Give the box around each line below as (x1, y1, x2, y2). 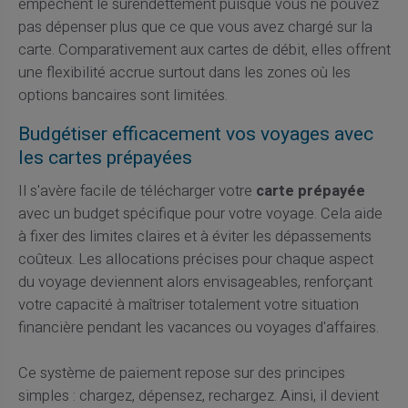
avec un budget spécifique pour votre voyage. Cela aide (17, 202, 382, 225)
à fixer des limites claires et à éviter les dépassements (17, 225, 372, 248)
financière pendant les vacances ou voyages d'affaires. (17, 316, 379, 339)
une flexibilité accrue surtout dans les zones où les (17, 62, 351, 85)
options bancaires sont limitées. (17, 85, 228, 107)
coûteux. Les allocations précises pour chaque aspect (17, 248, 373, 270)
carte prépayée (255, 179, 365, 202)
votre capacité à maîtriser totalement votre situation (17, 293, 359, 316)
